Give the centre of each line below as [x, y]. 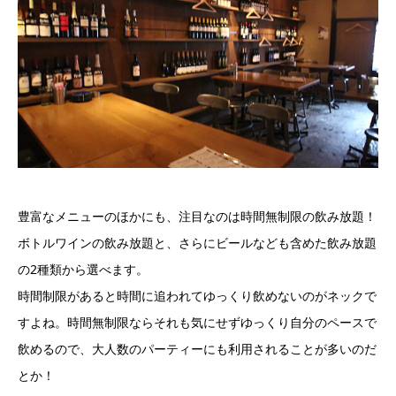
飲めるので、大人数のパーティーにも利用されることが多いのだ [197, 349]
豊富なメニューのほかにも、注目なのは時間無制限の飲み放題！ [197, 217]
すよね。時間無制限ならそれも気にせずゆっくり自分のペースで [197, 323]
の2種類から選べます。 [83, 270]
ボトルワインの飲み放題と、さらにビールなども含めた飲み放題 [197, 243]
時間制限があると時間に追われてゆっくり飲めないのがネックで [197, 296]
